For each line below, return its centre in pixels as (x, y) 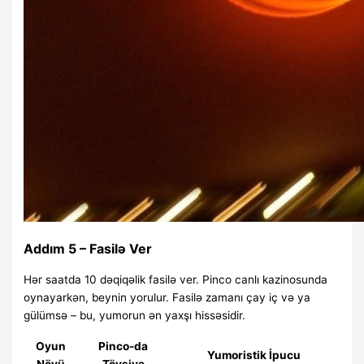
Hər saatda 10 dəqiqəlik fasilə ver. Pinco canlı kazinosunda (176, 279)
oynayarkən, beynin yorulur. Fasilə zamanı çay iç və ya (167, 297)
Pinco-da (123, 347)
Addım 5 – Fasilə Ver (88, 248)
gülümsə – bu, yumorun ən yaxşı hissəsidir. (135, 315)
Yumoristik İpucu (254, 355)
